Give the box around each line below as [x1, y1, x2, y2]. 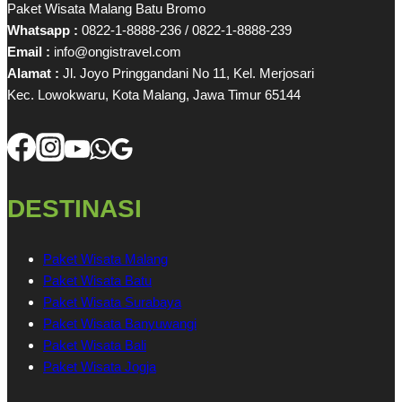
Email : [7, 43, 50, 59]
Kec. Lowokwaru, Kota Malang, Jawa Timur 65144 [7, 86, 301, 102]
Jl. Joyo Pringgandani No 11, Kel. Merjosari [59, 65, 314, 81]
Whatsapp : [7, 22, 78, 38]
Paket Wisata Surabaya [43, 294, 181, 310]
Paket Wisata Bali [43, 337, 146, 354]
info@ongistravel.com [50, 43, 181, 59]
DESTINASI [7, 194, 142, 223]
